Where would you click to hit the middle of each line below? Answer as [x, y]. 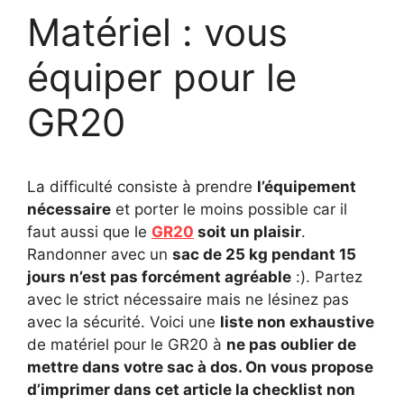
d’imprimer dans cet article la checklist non [191, 390]
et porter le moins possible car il [229, 209]
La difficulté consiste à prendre [142, 187]
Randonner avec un [100, 254]
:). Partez [327, 277]
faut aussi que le [89, 232]
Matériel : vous [157, 32]
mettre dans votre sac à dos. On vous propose [200, 367]
